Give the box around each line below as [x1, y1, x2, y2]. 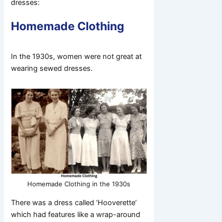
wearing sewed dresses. [11, 64, 93, 73]
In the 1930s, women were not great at [11, 52, 142, 61]
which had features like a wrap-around [11, 210, 141, 219]
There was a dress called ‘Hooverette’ [11, 198, 137, 207]
